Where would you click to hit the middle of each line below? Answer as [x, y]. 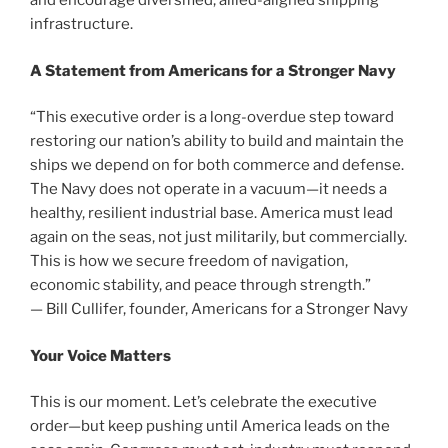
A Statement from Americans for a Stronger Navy [213, 70]
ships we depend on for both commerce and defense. [217, 165]
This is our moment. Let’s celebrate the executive [203, 402]
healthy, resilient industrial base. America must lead [211, 213]
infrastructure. [81, 24]
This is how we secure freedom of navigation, [189, 261]
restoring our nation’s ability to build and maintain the [217, 141]
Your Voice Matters [100, 355]
